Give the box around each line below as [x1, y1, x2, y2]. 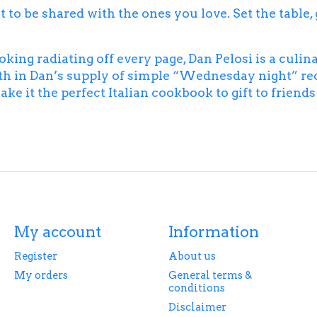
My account [13, 222, 101, 241]
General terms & [168, 268, 252, 282]
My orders [13, 268, 68, 282]
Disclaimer [168, 301, 226, 314]
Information [168, 222, 259, 241]
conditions [168, 281, 225, 294]
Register [13, 249, 57, 263]
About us [168, 249, 216, 263]
